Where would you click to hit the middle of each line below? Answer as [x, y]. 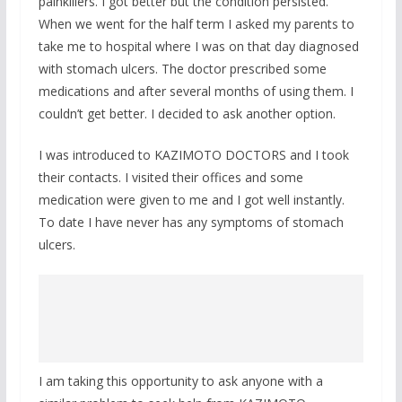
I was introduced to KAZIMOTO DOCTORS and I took [193, 154]
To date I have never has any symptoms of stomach [191, 222]
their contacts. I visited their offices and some [170, 177]
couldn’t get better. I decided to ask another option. [187, 113]
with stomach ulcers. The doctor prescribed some [182, 68]
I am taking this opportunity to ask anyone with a [180, 380]
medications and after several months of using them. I [196, 91]
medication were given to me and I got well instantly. [191, 199]
